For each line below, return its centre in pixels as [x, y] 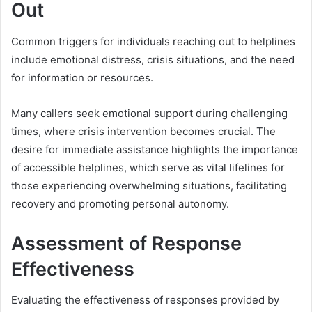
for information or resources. [82, 77]
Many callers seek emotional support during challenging [149, 113]
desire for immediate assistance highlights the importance [155, 149]
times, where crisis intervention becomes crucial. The [143, 131]
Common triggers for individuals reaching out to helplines [153, 41]
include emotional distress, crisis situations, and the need [153, 59]
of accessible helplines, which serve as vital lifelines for [148, 167]
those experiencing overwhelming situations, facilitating [149, 185]
